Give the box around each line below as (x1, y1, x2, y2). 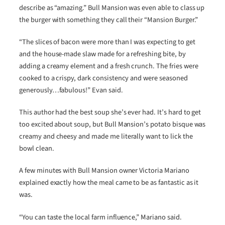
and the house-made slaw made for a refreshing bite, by (19, 48, 186, 59)
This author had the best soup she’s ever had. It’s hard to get (19, 107, 201, 118)
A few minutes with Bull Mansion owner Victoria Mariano (19, 165, 189, 176)
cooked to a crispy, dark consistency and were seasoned (19, 72, 188, 83)
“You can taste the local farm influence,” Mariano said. (19, 211, 182, 222)
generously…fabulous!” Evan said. (19, 84, 123, 95)
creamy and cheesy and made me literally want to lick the (19, 131, 193, 142)
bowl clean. (19, 143, 54, 154)
